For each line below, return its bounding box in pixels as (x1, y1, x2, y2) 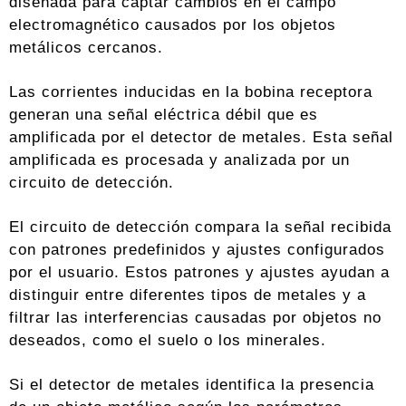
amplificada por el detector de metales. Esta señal (9, 128, 393, 147)
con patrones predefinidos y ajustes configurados (9, 240, 385, 259)
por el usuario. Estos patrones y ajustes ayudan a (9, 263, 390, 282)
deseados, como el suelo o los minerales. (9, 331, 326, 350)
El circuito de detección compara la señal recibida (9, 217, 391, 237)
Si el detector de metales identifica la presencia (9, 375, 374, 394)
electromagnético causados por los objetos (9, 15, 336, 34)
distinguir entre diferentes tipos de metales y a (9, 285, 366, 304)
